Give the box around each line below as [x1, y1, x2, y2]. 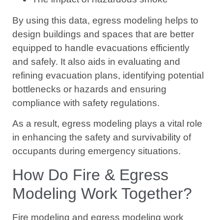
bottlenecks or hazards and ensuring [12, 83, 166, 94]
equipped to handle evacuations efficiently [12, 42, 190, 53]
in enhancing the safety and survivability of [12, 132, 191, 143]
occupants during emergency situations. [12, 146, 181, 157]
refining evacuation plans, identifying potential [12, 70, 204, 81]
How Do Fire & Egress [12, 165, 168, 184]
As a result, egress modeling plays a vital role [12, 118, 202, 129]
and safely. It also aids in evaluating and [12, 56, 180, 67]
